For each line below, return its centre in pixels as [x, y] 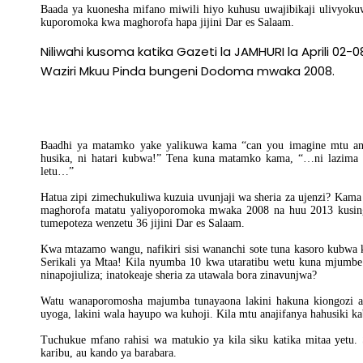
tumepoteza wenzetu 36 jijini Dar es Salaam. [143, 223]
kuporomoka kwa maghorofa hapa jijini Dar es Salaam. [167, 22]
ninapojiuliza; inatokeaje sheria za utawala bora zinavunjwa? [179, 275]
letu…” [57, 171]
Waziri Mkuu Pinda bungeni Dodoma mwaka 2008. [188, 71]
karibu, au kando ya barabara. [109, 353]
